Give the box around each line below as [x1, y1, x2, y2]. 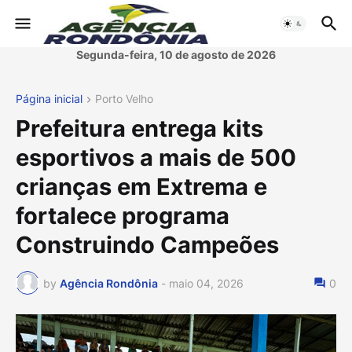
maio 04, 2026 [169, 276, 244, 290]
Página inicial [16, 92, 82, 105]
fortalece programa [16, 202, 229, 230]
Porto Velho [95, 92, 153, 105]
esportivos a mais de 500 [16, 144, 296, 172]
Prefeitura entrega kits [16, 115, 263, 143]
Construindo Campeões [16, 231, 279, 259]
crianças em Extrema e [16, 173, 267, 201]
